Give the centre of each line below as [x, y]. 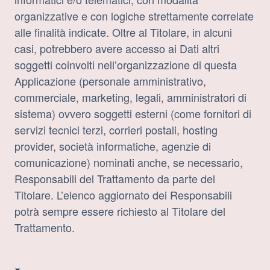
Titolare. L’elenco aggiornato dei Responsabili [123, 195]
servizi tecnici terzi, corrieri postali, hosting [116, 130]
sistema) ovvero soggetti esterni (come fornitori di [133, 114]
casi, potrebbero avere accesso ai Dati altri [117, 49]
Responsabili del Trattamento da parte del [115, 179]
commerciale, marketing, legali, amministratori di [130, 97]
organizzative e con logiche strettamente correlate [134, 16]
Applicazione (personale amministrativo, [110, 81]
